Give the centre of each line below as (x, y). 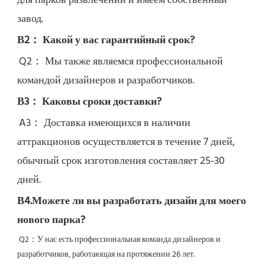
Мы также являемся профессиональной (134, 62)
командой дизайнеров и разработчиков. (106, 81)
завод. (30, 20)
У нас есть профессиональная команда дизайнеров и (129, 240)
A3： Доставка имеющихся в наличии (105, 124)
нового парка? (51, 221)
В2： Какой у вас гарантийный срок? (106, 41)
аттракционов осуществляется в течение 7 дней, (126, 143)
